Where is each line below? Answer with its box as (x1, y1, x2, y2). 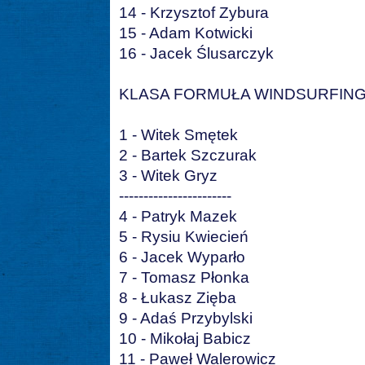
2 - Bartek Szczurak (119, 147, 257, 165)
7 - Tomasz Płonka (119, 269, 249, 287)
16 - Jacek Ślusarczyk (119, 45, 274, 63)
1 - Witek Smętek (119, 126, 238, 144)
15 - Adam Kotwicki (119, 24, 253, 42)
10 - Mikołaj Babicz (119, 330, 251, 348)
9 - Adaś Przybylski (119, 310, 253, 328)
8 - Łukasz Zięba (119, 289, 236, 307)
